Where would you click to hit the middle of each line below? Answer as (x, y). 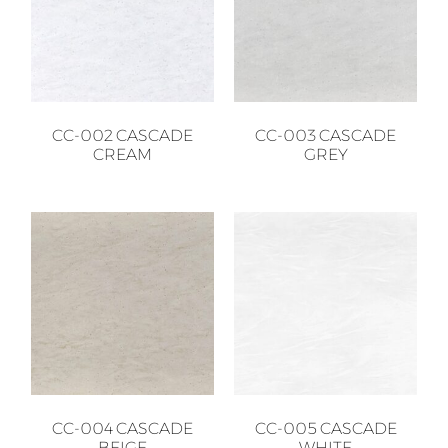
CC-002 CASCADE (122, 135)
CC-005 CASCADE (325, 428)
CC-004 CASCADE (122, 428)
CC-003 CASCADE (325, 135)
